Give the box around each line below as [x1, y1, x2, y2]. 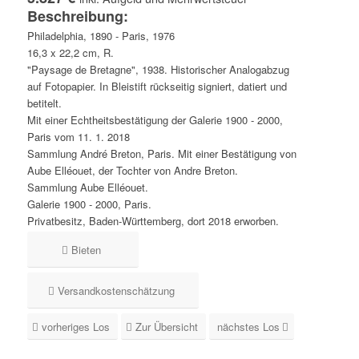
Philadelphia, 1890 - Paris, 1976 [26, 28, 175, 44]
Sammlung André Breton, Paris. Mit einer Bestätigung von [26, 146, 296, 162]
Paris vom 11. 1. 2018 [26, 129, 130, 145]
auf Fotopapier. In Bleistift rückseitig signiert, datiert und [26, 79, 287, 95]
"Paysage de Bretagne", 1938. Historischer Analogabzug [26, 62, 289, 78]
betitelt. [26, 95, 62, 111]
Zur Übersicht [135, 319, 198, 335]
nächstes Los [216, 319, 280, 335]
